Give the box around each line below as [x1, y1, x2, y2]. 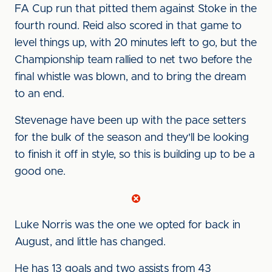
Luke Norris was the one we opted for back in [15, 220, 240, 231]
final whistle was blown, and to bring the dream [15, 72, 246, 83]
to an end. [15, 89, 64, 100]
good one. [15, 166, 66, 177]
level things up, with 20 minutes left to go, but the [15, 38, 257, 49]
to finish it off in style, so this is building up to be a [15, 149, 255, 160]
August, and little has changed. [15, 237, 166, 248]
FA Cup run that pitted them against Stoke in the [15, 4, 257, 15]
